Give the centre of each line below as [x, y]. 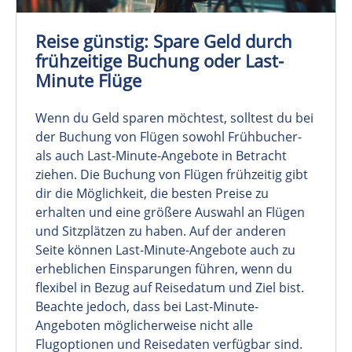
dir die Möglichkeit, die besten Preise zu [152, 194]
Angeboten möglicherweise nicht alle [144, 326]
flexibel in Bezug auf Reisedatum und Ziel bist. [170, 288]
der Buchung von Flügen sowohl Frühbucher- [169, 137]
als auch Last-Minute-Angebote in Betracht [161, 156]
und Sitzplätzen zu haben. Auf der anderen [161, 231]
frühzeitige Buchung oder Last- [159, 61]
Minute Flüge [88, 81]
